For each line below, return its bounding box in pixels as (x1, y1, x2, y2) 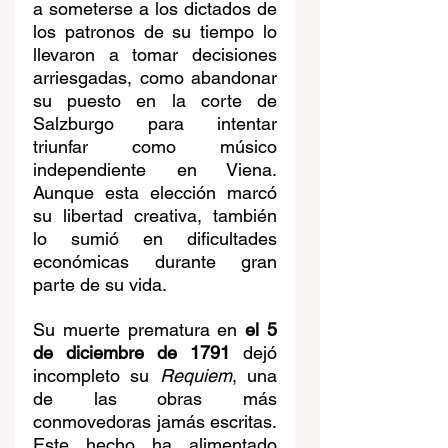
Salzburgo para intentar (33, 113, 277, 135)
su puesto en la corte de (33, 90, 277, 112)
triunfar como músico (33, 136, 277, 158)
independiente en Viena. (33, 159, 277, 181)
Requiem (159, 365, 232, 387)
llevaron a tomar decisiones (33, 44, 277, 66)
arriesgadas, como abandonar (33, 67, 277, 89)
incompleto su (33, 365, 160, 387)
